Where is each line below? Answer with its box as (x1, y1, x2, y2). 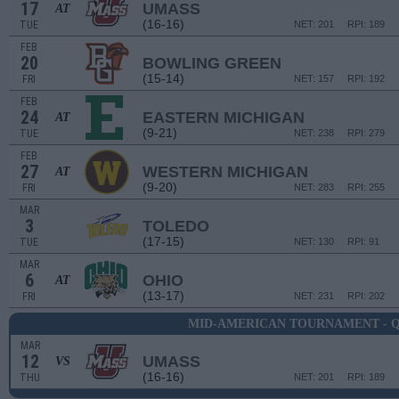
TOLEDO (142, 217, 209, 235)
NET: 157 (294, 73, 334, 84)
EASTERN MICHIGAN (142, 109, 305, 126)
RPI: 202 (347, 290, 385, 301)
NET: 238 (294, 127, 334, 138)
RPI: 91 (347, 236, 379, 247)
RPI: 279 (347, 127, 385, 138)
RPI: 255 (347, 182, 385, 192)
